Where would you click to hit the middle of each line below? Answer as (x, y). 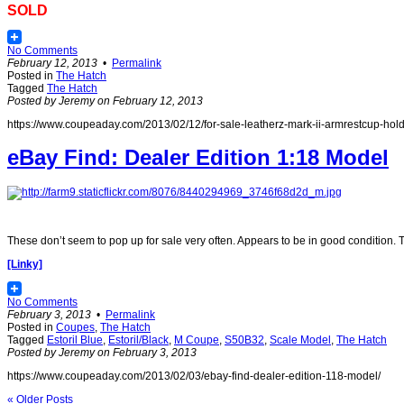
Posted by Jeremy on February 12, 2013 (105, 101)
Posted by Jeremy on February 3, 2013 (102, 352)
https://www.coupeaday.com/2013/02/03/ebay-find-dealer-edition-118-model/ (194, 376)
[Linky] (25, 264)
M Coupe (197, 340)
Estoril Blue (75, 340)
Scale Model (300, 340)
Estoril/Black (138, 340)
